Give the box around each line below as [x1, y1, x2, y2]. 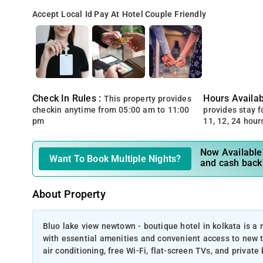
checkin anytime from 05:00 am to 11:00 [32, 105, 190, 115]
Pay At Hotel [94, 9, 143, 19]
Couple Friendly [145, 9, 207, 19]
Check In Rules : [32, 93, 104, 104]
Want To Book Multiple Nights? [49, 153, 181, 164]
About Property [32, 188, 106, 200]
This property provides [103, 94, 191, 104]
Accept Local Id [32, 9, 93, 19]
